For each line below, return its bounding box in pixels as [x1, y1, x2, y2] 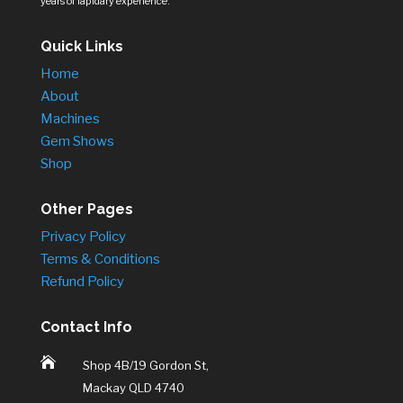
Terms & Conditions [40, 251, 160, 268]
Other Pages [40, 201, 133, 219]
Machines [40, 111, 100, 128]
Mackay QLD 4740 [82, 381, 184, 396]
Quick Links [40, 38, 123, 56]
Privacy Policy [40, 228, 126, 246]
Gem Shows [40, 133, 114, 150]
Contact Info [40, 318, 132, 336]
